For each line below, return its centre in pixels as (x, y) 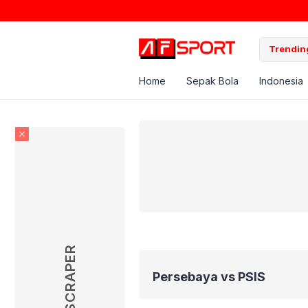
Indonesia (281, 80)
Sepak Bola (212, 80)
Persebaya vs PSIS (209, 276)
